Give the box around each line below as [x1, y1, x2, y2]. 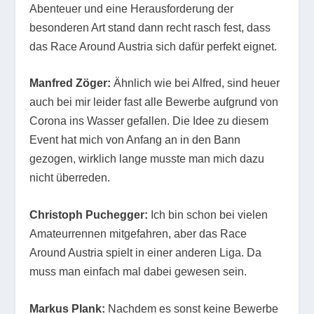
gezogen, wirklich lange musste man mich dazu [29, 153, 265, 165]
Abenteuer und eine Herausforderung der [29, 2, 234, 15]
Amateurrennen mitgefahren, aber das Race [29, 227, 247, 240]
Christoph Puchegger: [29, 208, 149, 221]
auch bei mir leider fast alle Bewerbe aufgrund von [29, 96, 279, 109]
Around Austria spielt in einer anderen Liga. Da [29, 246, 262, 259]
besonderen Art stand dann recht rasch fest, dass [29, 21, 271, 34]
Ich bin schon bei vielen [148, 208, 268, 221]
